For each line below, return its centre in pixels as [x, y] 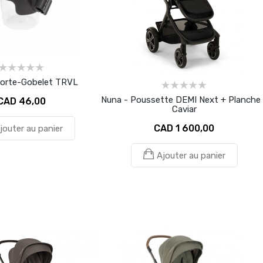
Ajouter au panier [191, 155]
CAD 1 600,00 [184, 128]
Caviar [184, 109]
